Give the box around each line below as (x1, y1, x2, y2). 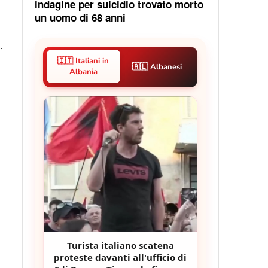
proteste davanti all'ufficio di (54, 251, 187, 264)
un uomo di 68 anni (34, 10, 126, 25)
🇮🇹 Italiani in (57, 55, 109, 66)
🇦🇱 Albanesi (132, 61, 182, 72)
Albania (69, 66, 98, 77)
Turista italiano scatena (66, 239, 174, 252)
